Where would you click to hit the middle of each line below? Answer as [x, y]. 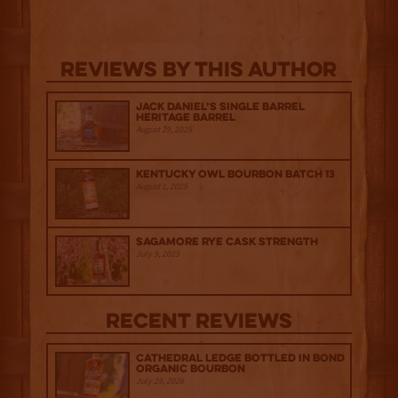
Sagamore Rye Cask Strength [227, 242]
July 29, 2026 [160, 380]
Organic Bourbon [191, 369]
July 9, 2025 [158, 253]
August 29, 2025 [164, 130]
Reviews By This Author [199, 72]
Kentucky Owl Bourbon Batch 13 [235, 175]
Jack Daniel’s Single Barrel [220, 107]
